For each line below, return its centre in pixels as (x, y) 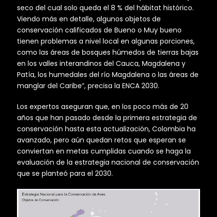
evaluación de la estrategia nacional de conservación (108, 163)
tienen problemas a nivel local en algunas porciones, (106, 41)
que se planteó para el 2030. (65, 174)
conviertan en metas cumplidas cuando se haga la (104, 151)
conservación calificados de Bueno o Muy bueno (99, 30)
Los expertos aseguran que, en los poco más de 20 (103, 107)
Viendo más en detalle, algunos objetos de (89, 19)
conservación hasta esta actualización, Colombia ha (106, 129)
